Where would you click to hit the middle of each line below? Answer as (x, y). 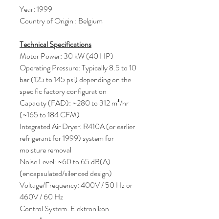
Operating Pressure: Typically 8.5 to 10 (78, 68)
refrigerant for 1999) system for (67, 138)
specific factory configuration (63, 91)
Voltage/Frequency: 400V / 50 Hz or (76, 185)
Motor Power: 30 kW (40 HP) (66, 56)
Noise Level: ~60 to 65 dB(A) (65, 162)
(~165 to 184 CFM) (50, 115)
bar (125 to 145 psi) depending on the (75, 79)
